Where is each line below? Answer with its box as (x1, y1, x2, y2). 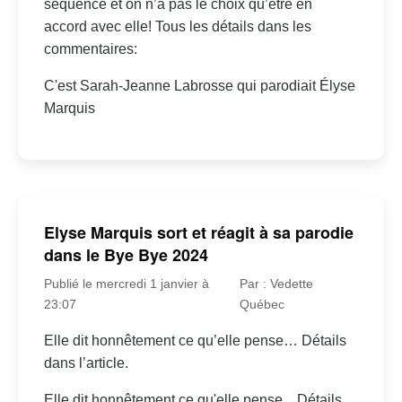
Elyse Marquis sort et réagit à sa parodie (43, 220, 354, 244)
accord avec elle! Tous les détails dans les (43, 19, 311, 35)
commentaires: (43, 41, 137, 57)
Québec (239, 296, 284, 311)
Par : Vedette (239, 275, 313, 291)
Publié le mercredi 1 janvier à (43, 275, 209, 291)
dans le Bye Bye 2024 (43, 242, 208, 267)
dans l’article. (43, 354, 128, 371)
